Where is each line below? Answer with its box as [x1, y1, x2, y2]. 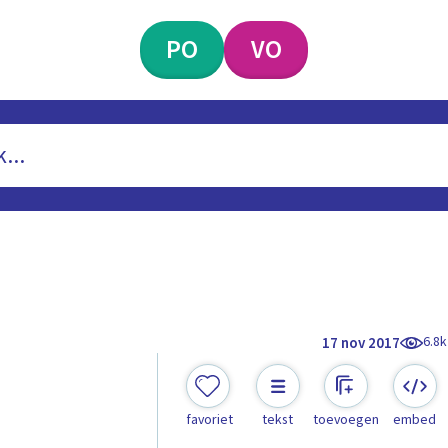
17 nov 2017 [322, 332, 401, 354]
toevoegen [313, 410, 380, 431]
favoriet [185, 410, 233, 431]
